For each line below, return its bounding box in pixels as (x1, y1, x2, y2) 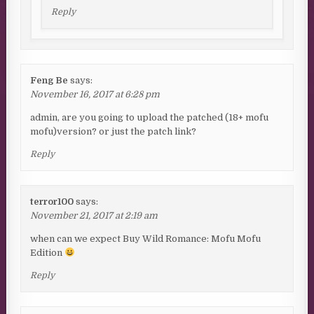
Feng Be (30, 74, 69, 86)
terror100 (30, 196, 74, 207)
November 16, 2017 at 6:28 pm (30, 88, 161, 100)
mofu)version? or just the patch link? (30, 125, 197, 137)
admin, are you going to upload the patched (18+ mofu (30, 111, 269, 123)
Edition (30, 247, 65, 258)
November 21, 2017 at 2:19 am (30, 210, 158, 221)
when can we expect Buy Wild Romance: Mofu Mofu (30, 233, 261, 244)
